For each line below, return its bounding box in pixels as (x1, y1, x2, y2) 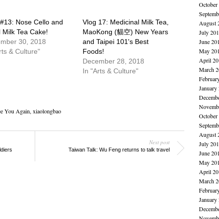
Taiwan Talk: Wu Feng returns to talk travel (68, 146, 170, 153)
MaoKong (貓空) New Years (83, 27, 169, 36)
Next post (149, 138, 170, 146)
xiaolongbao (32, 107, 61, 115)
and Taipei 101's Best (83, 37, 149, 45)
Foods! (83, 47, 105, 55)
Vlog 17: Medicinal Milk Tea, (83, 18, 169, 26)
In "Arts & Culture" (83, 66, 139, 75)
